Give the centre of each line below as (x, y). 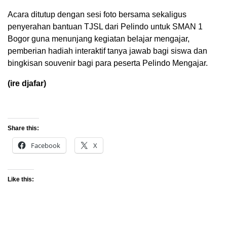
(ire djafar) (27, 84)
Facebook (46, 146)
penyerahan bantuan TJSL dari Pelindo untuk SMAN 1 (105, 27)
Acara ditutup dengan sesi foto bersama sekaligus (97, 15)
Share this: (23, 128)
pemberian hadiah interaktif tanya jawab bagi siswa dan (107, 51)
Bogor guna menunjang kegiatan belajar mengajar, (99, 39)
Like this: (21, 180)
